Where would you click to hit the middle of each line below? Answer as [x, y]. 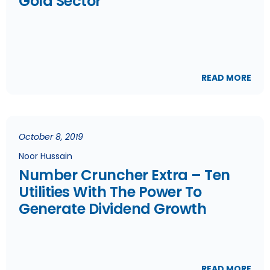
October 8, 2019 [51, 137]
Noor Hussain [46, 156]
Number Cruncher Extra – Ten [124, 175]
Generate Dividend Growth [112, 209]
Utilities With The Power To [110, 192]
